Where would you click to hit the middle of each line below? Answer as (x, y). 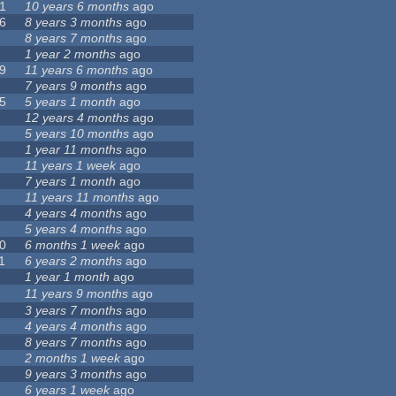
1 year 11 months (74, 150)
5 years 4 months (74, 229)
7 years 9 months (74, 86)
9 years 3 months (74, 374)
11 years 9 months (77, 294)
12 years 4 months (77, 118)
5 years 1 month (71, 102)
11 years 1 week (71, 166)
